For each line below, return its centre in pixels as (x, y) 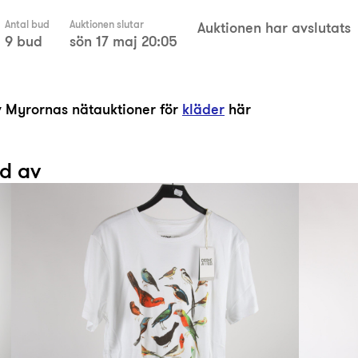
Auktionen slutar (107, 24)
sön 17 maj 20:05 (123, 41)
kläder (203, 109)
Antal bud (27, 24)
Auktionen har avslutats (274, 28)
